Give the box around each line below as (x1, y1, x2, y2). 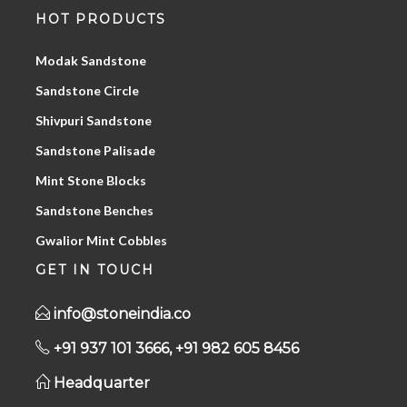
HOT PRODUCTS (35, 11, 166, 28)
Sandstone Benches (35, 203, 154, 219)
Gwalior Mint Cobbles (35, 233, 167, 249)
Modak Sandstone (35, 53, 146, 69)
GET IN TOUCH (35, 262, 154, 279)
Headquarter (54, 374, 150, 392)
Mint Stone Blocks (35, 173, 146, 189)
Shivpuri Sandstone (35, 113, 152, 129)
